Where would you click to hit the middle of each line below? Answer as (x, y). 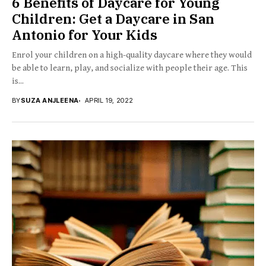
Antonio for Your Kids (85, 35)
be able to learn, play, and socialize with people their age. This (130, 68)
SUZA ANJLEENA (50, 101)
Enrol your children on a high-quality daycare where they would (132, 55)
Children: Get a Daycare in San (113, 19)
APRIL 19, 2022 (109, 101)
